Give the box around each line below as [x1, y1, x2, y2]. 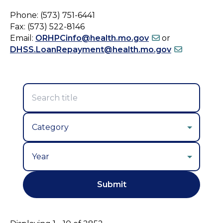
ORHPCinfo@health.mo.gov [35, 33, 149, 43]
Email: [10, 33, 35, 43]
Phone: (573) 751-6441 [10, 10, 95, 20]
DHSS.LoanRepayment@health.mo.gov [10, 44, 171, 54]
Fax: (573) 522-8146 [10, 21, 85, 31]
